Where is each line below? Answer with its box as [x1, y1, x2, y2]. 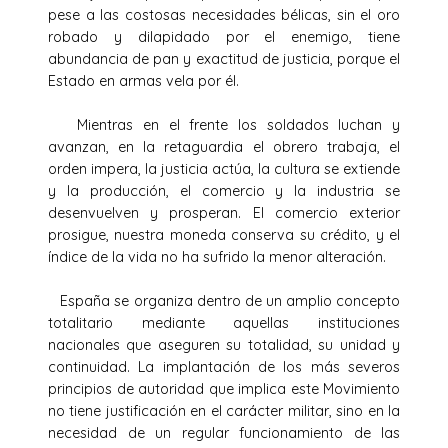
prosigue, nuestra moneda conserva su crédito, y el [48, 225, 400, 244]
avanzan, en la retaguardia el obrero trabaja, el [48, 137, 400, 156]
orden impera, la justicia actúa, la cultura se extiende [48, 159, 400, 178]
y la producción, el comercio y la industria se [48, 181, 400, 200]
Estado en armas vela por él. [48, 71, 239, 90]
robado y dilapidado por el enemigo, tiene [48, 27, 400, 46]
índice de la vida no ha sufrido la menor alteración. [48, 247, 386, 266]
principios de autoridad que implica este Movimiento [48, 379, 400, 398]
